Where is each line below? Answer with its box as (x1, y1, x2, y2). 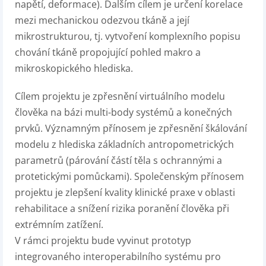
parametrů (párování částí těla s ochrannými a (15, 154, 222, 167)
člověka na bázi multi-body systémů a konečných (15, 106, 232, 119)
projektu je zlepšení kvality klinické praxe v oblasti (15, 186, 235, 199)
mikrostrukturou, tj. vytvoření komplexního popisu (15, 30, 240, 43)
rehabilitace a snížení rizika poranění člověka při (15, 202, 229, 215)
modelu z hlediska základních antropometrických (15, 138, 234, 151)
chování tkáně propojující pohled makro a (15, 46, 201, 59)
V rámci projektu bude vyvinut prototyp (15, 234, 191, 247)
